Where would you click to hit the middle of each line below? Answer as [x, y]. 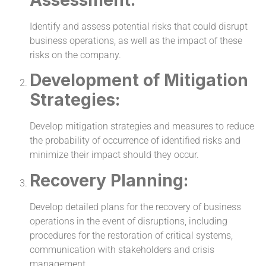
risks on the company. [75, 55]
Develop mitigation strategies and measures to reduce [142, 126]
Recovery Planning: [109, 180]
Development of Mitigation [139, 80]
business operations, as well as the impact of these [136, 40]
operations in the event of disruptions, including [129, 221]
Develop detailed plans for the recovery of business [135, 207]
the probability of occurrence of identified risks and [135, 141]
